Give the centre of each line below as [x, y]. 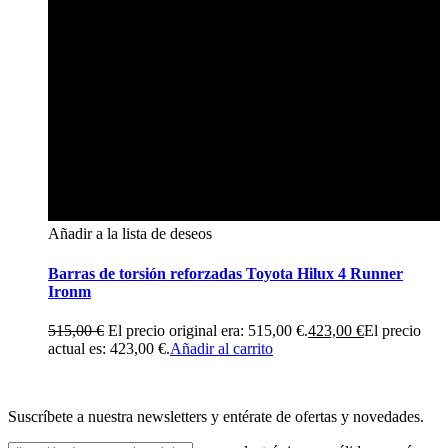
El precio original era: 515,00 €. [208, 330]
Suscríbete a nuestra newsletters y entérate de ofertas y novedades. [216, 416]
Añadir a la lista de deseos [130, 234]
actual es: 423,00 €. [109, 348]
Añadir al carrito [221, 348]
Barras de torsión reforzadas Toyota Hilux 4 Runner [225, 273]
